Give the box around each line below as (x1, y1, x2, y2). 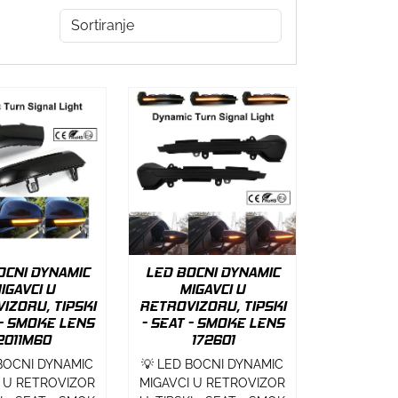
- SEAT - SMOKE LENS (140, 314, 284, 331)
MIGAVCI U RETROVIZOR (139, 375, 286, 390)
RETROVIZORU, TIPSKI (139, 297, 286, 314)
